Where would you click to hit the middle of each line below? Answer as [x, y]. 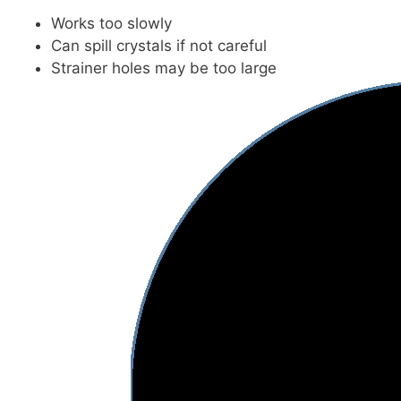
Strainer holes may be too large [164, 68]
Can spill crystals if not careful [159, 46]
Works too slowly [111, 24]
